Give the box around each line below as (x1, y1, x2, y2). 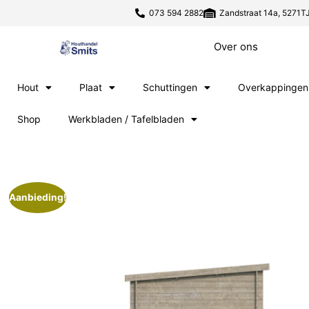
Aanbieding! (9, 192, 67, 203)
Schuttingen (143, 81, 197, 93)
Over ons (214, 40, 258, 53)
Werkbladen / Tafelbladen (68, 113, 184, 125)
